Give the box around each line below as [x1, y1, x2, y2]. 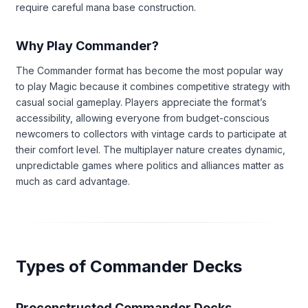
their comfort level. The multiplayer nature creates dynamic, [16, 143, 285, 155]
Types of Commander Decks [16, 256, 242, 276]
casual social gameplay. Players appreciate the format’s [16, 96, 267, 108]
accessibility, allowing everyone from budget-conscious [16, 111, 269, 124]
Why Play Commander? [16, 38, 159, 53]
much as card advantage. [16, 175, 130, 187]
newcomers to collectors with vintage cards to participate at [16, 127, 287, 140]
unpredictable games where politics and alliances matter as [16, 159, 284, 171]
